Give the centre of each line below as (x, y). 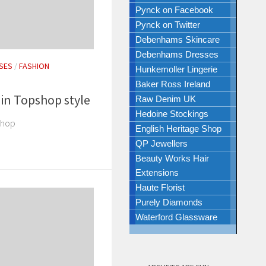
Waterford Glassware (176, 217)
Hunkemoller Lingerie (176, 69)
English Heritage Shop (178, 129)
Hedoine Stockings (172, 114)
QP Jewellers (161, 143)
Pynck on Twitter (168, 25)
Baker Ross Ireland (173, 84)
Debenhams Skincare (178, 39)
